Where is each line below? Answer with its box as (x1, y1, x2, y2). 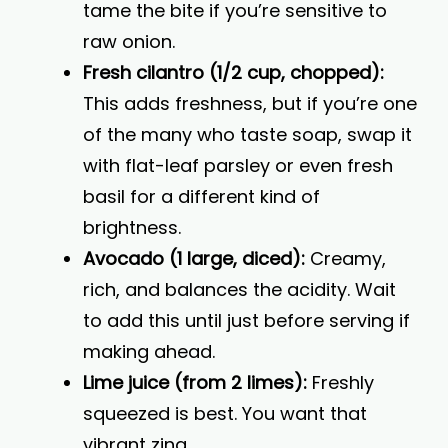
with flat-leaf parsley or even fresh (83, 153, 393, 178)
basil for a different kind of (83, 184, 320, 209)
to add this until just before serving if (83, 308, 410, 333)
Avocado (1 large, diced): (83, 246, 305, 271)
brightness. (83, 215, 181, 240)
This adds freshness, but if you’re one (83, 91, 417, 116)
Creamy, (305, 246, 386, 271)
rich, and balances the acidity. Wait (83, 277, 396, 302)
